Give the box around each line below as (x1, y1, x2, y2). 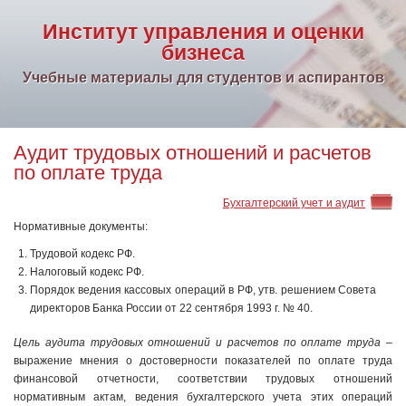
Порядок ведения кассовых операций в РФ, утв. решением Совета (30, 284, 376, 296)
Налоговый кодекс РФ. (30, 266, 144, 278)
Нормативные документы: (14, 220, 148, 233)
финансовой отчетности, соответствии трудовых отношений (14, 372, 392, 385)
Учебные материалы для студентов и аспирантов (22, 66, 384, 87)
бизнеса (161, 36, 245, 66)
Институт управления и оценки (42, 15, 364, 45)
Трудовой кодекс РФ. (30, 247, 135, 260)
